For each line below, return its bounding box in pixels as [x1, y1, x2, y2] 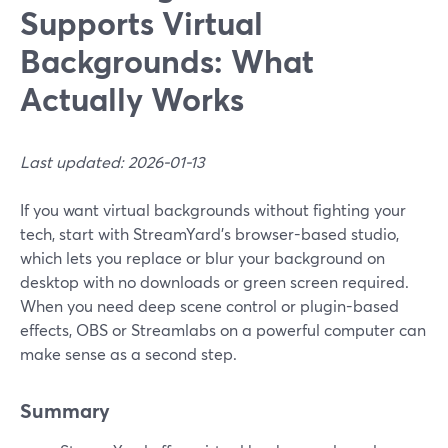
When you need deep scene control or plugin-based [20, 295, 399, 316]
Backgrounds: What [20, 39, 314, 82]
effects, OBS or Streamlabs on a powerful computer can [20, 319, 426, 340]
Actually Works [20, 77, 244, 120]
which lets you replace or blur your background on [20, 247, 385, 268]
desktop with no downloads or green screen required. [20, 271, 409, 292]
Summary [20, 397, 110, 424]
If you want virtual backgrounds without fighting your [20, 199, 406, 220]
